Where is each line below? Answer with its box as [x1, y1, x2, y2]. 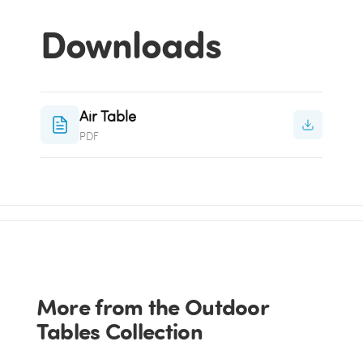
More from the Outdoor [36, 291, 269, 322]
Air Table [79, 106, 136, 126]
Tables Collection [36, 315, 203, 347]
